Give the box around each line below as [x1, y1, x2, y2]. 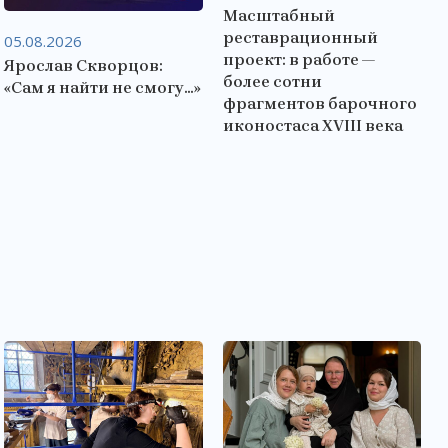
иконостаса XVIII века [222, 116, 403, 136]
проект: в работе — [222, 50, 375, 70]
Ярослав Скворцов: [4, 56, 164, 76]
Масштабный [222, 6, 335, 26]
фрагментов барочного [222, 94, 417, 114]
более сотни [222, 72, 322, 92]
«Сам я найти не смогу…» [4, 78, 202, 98]
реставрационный [222, 28, 378, 48]
